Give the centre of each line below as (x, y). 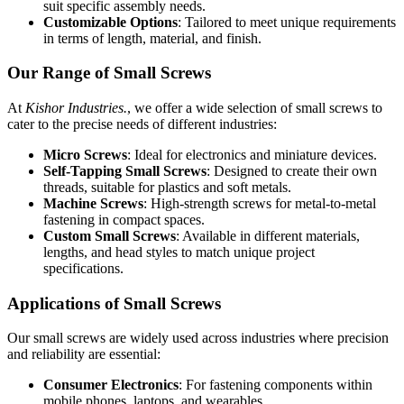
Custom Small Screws (110, 236)
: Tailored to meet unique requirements (287, 22)
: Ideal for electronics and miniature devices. (252, 155)
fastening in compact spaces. (124, 220)
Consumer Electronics (111, 385)
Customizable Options (110, 22)
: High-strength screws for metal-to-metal (260, 203)
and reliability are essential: (84, 354)
